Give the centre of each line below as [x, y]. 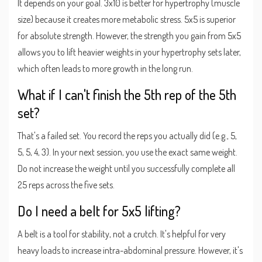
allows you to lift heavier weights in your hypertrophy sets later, [129, 52]
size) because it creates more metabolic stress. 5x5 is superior [127, 19]
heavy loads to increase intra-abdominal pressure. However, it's [130, 250]
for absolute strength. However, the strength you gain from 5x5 [129, 35]
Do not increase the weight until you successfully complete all [126, 168]
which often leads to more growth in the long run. [105, 68]
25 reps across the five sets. [66, 185]
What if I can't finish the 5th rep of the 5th [127, 94]
